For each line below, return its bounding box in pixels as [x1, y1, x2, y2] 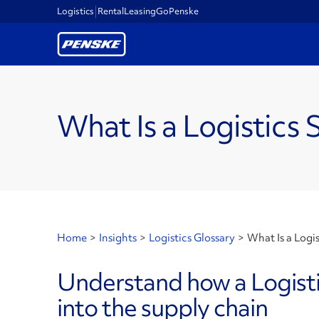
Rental [98, 5, 124, 17]
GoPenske [156, 5, 199, 17]
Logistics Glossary [149, 231, 235, 245]
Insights [99, 231, 137, 245]
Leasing [124, 5, 156, 17]
